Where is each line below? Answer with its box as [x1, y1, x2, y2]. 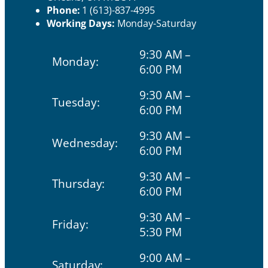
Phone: [47, 4, 80, 17]
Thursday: [52, 175, 105, 191]
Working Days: [47, 17, 115, 31]
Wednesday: [52, 135, 118, 150]
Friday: [52, 216, 89, 232]
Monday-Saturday [114, 17, 197, 31]
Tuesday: [52, 94, 100, 109]
